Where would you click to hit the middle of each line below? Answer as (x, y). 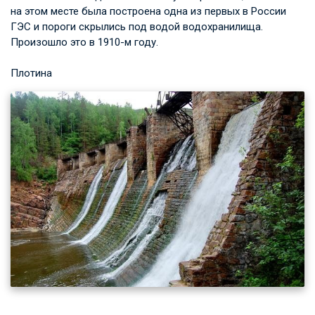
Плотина (31, 73)
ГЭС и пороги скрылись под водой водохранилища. (137, 27)
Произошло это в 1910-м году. (84, 43)
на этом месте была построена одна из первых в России (148, 12)
